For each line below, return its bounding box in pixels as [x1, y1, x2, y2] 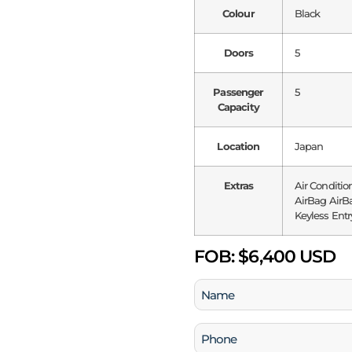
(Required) [196, 304, 244, 317]
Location [217, 140, 260, 153]
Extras [223, 179, 254, 192]
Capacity [217, 101, 259, 114]
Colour [222, 7, 255, 20]
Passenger [213, 86, 264, 99]
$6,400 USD [234, 246, 336, 268]
